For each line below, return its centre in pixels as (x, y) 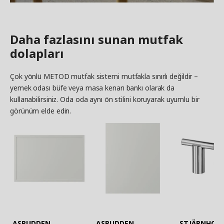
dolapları (37, 53)
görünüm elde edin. (41, 110)
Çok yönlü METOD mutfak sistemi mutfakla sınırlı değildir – (104, 76)
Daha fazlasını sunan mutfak (96, 39)
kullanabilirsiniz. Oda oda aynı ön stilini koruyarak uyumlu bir (105, 99)
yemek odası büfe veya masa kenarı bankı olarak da (92, 87)
